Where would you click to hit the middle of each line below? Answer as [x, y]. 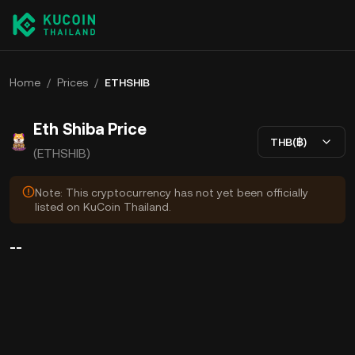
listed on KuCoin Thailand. [103, 207]
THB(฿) [288, 141]
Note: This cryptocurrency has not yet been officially [172, 193]
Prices [73, 82]
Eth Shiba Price [90, 129]
